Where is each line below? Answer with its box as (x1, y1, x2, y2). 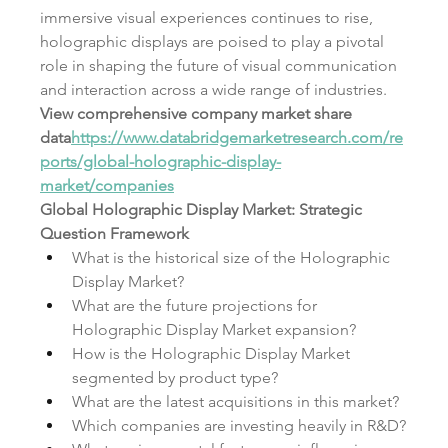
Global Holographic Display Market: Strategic (40, 199, 362, 219)
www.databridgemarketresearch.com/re (123, 127, 403, 147)
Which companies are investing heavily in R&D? (72, 415, 406, 435)
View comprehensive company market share (40, 103, 352, 123)
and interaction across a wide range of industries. (40, 79, 387, 99)
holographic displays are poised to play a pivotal (40, 31, 384, 51)
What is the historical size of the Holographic (72, 247, 390, 267)
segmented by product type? (72, 367, 278, 387)
